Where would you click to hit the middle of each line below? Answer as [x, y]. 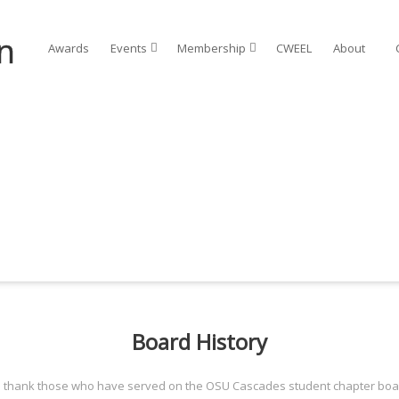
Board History [199, 342]
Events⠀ [133, 48]
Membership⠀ [216, 48]
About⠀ [354, 48]
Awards [69, 48]
